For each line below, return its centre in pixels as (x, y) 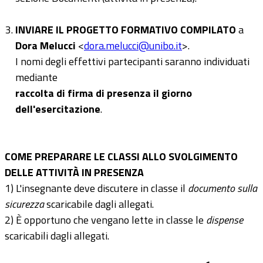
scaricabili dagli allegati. (57, 236)
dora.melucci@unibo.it (133, 45)
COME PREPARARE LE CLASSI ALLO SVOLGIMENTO (121, 156)
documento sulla (222, 188)
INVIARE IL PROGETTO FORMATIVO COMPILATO (126, 30)
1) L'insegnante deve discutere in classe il (96, 188)
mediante (36, 77)
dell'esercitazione (58, 109)
